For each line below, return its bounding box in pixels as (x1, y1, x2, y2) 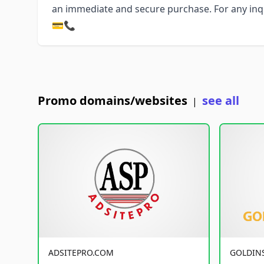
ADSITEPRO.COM (48, 247, 114, 258)
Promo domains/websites (38, 93, 187, 108)
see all (202, 93, 239, 108)
